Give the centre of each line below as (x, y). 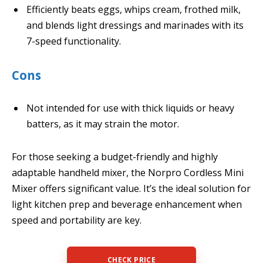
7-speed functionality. (74, 41)
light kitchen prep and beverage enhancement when (127, 205)
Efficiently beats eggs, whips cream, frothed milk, (134, 9)
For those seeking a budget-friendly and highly (115, 157)
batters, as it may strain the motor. (103, 124)
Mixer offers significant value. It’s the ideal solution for (131, 189)
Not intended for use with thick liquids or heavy (130, 108)
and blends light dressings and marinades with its (135, 25)
